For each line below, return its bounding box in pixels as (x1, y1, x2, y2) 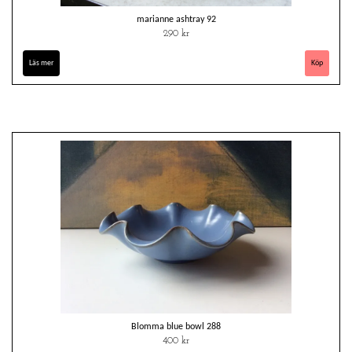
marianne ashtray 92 (136, 15, 216, 25)
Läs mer (29, 59, 53, 68)
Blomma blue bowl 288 (131, 322, 221, 332)
